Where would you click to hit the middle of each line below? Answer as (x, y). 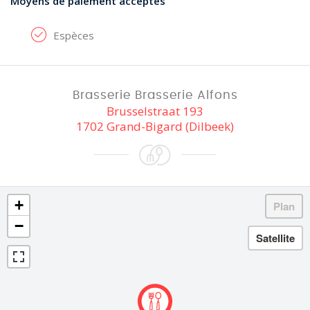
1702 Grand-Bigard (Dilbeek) (155, 126)
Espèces (74, 35)
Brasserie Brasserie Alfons (155, 95)
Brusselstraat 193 (155, 111)
